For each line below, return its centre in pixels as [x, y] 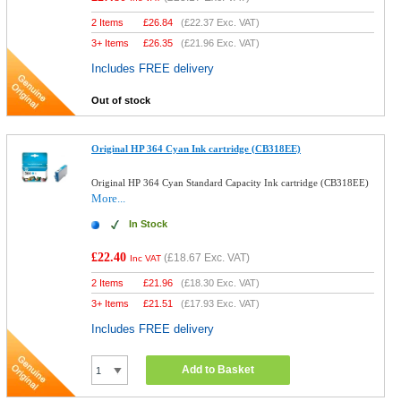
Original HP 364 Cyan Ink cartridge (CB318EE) [196, 149]
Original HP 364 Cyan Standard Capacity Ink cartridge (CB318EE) [230, 183]
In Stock [149, 224]
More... [109, 198]
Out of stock [121, 100]
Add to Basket [218, 370]
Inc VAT [146, 258]
